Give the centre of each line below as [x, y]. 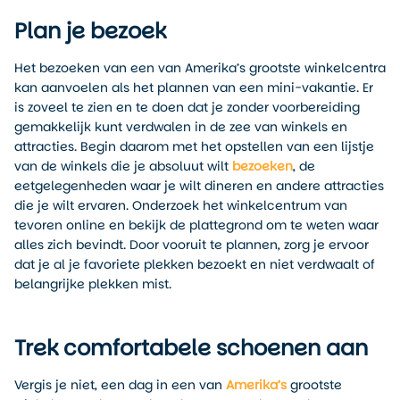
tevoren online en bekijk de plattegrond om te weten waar [196, 225]
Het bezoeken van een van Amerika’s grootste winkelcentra [200, 67]
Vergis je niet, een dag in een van [120, 385]
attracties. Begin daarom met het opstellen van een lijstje [194, 146]
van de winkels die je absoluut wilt [123, 166]
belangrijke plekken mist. [93, 283]
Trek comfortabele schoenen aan [191, 348]
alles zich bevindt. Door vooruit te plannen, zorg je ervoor [192, 244]
